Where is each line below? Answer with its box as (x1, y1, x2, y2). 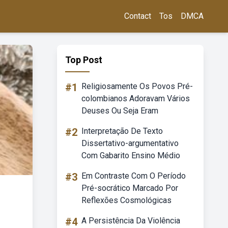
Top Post (65, 54, 102, 65)
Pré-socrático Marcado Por (81, 183, 178, 193)
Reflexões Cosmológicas (81, 195, 172, 205)
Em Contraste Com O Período (81, 171, 186, 181)
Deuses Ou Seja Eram (81, 106, 158, 116)
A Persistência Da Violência (81, 216, 180, 225)
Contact (124, 11, 151, 21)
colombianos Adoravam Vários (81, 94, 190, 103)
